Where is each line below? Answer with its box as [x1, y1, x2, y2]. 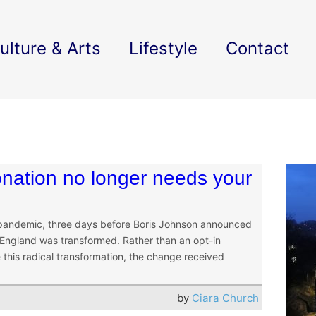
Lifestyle [129, 38, 197, 59]
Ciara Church [192, 291, 260, 305]
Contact [226, 38, 289, 59]
